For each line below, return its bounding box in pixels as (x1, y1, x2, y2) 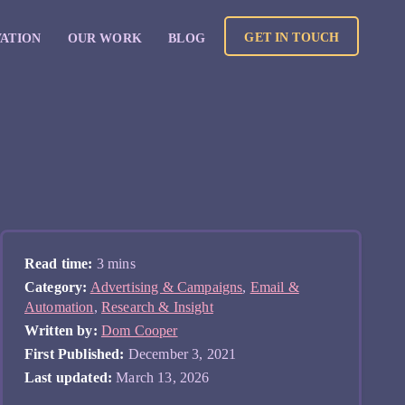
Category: (24, 279, 88, 295)
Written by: (24, 323, 98, 338)
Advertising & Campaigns (89, 279, 243, 295)
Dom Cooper (100, 323, 178, 338)
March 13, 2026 (112, 370, 210, 385)
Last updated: (24, 370, 113, 385)
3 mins (92, 256, 136, 271)
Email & (250, 279, 299, 295)
